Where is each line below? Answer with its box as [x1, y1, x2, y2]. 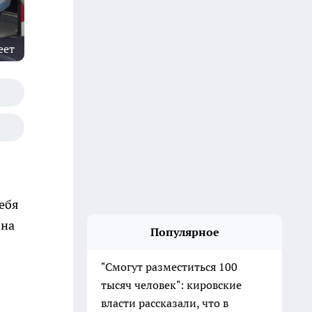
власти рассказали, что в [101, 296, 228, 310]
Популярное [150, 225, 219, 239]
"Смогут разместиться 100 [101, 260, 237, 274]
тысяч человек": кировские [101, 278, 242, 292]
